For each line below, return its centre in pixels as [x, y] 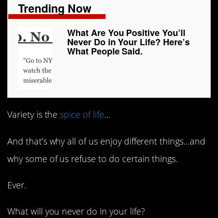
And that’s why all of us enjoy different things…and [106, 141]
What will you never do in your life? [76, 211]
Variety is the [34, 115]
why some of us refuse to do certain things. [93, 158]
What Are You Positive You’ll [126, 33]
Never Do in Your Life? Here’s [128, 42]
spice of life [82, 115]
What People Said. [105, 51]
